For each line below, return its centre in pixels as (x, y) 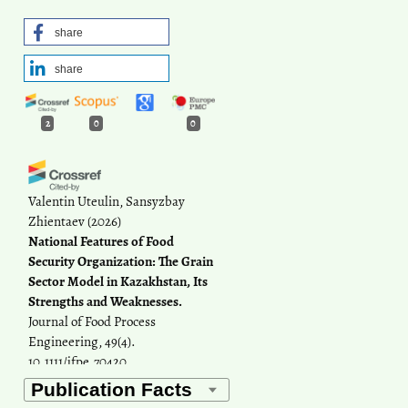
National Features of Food (101, 242)
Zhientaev (56, 222)
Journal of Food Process (92, 322)
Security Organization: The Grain (120, 262)
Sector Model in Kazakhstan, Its (117, 282)
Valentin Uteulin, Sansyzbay (106, 202)
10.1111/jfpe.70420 (77, 362)
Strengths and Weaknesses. (105, 302)
